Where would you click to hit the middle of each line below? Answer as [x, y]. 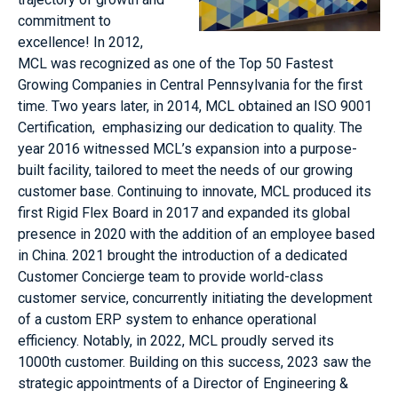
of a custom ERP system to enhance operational [167, 319]
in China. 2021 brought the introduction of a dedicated [183, 255]
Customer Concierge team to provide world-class [171, 276]
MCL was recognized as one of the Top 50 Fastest [175, 63]
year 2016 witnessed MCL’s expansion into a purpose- [187, 148]
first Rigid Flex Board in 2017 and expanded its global [184, 212]
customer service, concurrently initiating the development [195, 298]
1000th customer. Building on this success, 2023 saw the [195, 362]
